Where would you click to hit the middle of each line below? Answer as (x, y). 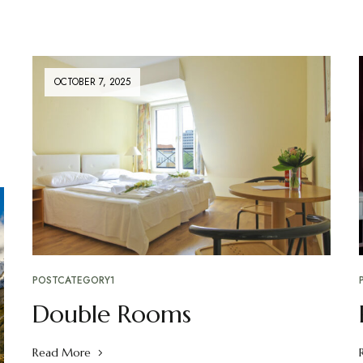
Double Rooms (111, 314)
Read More (61, 352)
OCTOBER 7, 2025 (92, 82)
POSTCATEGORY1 (73, 280)
